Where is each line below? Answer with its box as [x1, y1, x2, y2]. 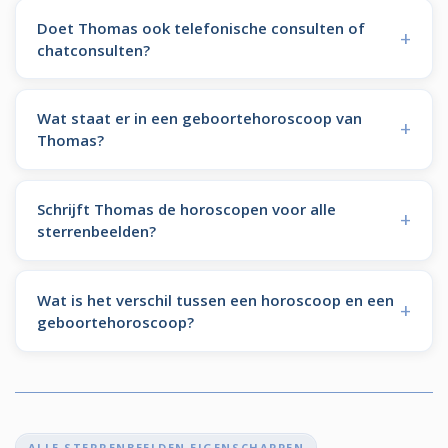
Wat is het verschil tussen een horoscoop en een [36, 289, 394, 310]
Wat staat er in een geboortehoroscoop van [36, 108, 362, 129]
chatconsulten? [36, 39, 150, 60]
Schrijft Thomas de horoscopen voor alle [36, 199, 336, 220]
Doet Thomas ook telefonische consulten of [36, 17, 365, 38]
